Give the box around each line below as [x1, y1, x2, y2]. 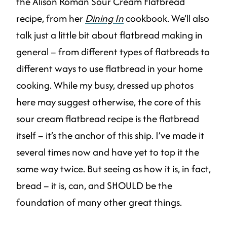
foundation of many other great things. [16, 195, 182, 210]
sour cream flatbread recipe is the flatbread [16, 111, 199, 126]
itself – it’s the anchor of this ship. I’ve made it [16, 128, 204, 143]
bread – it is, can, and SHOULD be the [16, 178, 172, 193]
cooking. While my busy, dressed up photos [16, 78, 194, 93]
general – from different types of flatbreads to [16, 45, 210, 59]
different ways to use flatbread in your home [16, 61, 203, 76]
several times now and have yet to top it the [16, 145, 199, 160]
